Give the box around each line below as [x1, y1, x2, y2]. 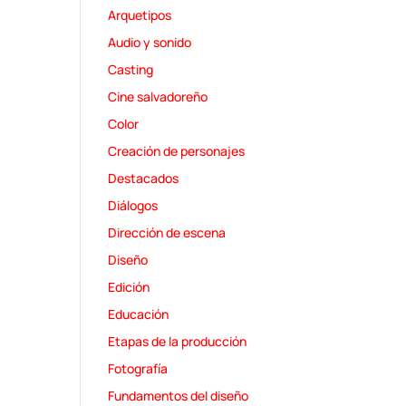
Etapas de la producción [108, 333, 247, 351]
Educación [108, 305, 169, 324]
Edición [108, 278, 150, 296]
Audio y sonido [108, 34, 192, 52]
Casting [108, 61, 154, 79]
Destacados [108, 169, 179, 188]
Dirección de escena [108, 224, 227, 242]
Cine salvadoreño [108, 88, 208, 106]
